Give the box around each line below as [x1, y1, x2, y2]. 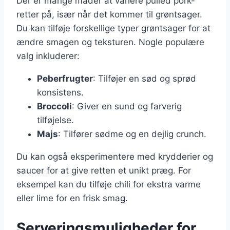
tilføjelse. [37, 114, 74, 125]
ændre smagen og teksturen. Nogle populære [16, 36, 204, 47]
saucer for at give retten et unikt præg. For [16, 165, 191, 176]
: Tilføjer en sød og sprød [93, 73, 196, 84]
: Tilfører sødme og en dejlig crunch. [58, 128, 206, 139]
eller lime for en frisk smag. [16, 193, 128, 203]
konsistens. [37, 87, 84, 98]
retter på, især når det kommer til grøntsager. [16, 9, 202, 20]
